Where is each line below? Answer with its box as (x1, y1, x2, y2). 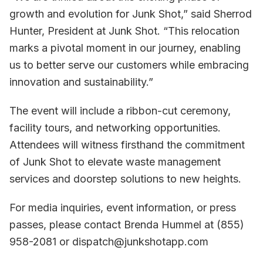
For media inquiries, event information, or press (9, 201, 236, 214)
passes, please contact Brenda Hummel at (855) (9, 218, 244, 231)
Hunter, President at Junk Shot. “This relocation (9, 25, 240, 37)
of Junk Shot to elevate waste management (9, 156, 221, 168)
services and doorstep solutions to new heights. (9, 173, 241, 185)
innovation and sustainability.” (9, 76, 153, 88)
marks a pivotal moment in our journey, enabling (9, 42, 241, 54)
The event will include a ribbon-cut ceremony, (9, 104, 231, 117)
